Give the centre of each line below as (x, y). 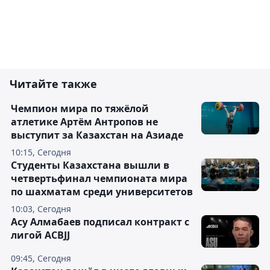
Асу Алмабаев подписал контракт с (100, 222)
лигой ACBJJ (40, 235)
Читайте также (53, 84)
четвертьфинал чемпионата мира (99, 179)
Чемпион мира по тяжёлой (80, 109)
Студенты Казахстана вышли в (90, 165)
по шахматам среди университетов (102, 192)
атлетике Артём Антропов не (84, 122)
